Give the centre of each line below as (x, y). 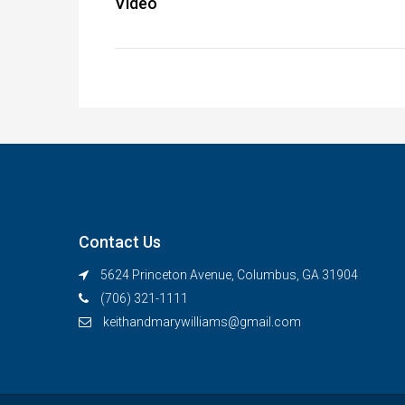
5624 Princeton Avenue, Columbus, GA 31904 (228, 275)
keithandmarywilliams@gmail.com (202, 322)
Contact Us (120, 242)
